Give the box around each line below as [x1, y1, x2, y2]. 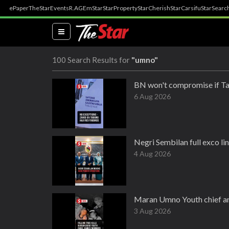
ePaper [9, 4, 29, 12]
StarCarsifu [170, 4, 201, 12]
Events [50, 4, 69, 12]
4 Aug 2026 [134, 149, 171, 158]
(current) [65, 26, 94, 35]
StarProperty [103, 4, 138, 12]
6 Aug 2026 [134, 92, 171, 101]
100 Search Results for [52, 55, 131, 64]
